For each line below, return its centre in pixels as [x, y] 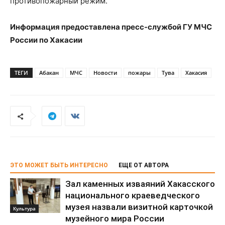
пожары [139, 73]
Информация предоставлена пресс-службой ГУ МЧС [111, 27]
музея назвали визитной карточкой [139, 207]
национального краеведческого [133, 196]
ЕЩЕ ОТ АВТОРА [144, 165]
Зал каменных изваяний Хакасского [140, 184]
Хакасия [196, 73]
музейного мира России [115, 219]
